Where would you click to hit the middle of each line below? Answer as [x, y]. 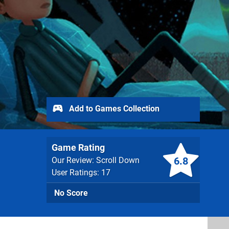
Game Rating [78, 147]
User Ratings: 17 [81, 173]
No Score [71, 193]
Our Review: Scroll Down [96, 160]
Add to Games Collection [113, 108]
